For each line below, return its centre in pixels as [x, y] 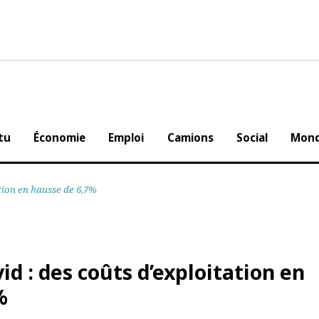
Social [282, 145]
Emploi [150, 145]
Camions [217, 145]
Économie [79, 145]
